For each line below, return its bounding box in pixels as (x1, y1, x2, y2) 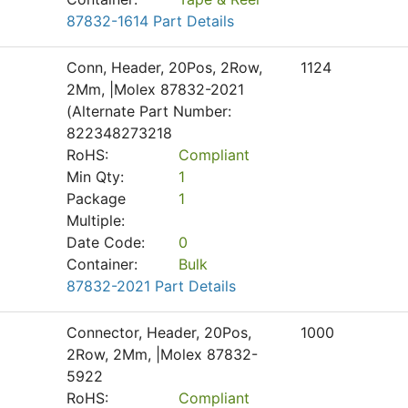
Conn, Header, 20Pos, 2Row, (66, 58, 262, 76)
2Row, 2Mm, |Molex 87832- (66, 345, 258, 363)
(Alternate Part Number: (66, 102, 231, 120)
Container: (66, 255, 138, 273)
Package (66, 189, 126, 208)
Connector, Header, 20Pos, (66, 323, 251, 342)
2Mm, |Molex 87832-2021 (66, 80, 244, 98)
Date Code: (66, 233, 145, 251)
